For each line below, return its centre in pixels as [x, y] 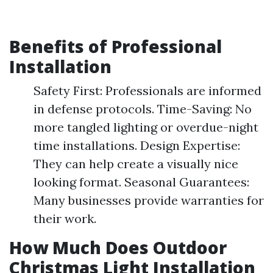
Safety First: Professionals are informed [147, 90]
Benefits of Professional [115, 46]
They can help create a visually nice [136, 164]
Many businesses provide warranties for [149, 200]
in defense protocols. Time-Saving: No [143, 109]
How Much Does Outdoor [118, 247]
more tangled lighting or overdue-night [146, 127]
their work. [65, 218]
